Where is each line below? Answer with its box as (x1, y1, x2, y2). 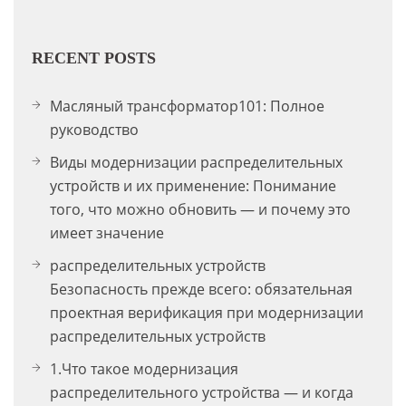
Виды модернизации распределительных (50, 151, 343, 172)
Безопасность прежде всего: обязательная (50, 278, 353, 299)
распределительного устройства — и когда (50, 382, 353, 402)
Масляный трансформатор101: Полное (50, 95, 324, 116)
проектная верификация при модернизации (50, 302, 363, 323)
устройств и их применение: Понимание (50, 175, 336, 196)
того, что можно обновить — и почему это (50, 198, 351, 219)
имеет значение (50, 222, 164, 243)
